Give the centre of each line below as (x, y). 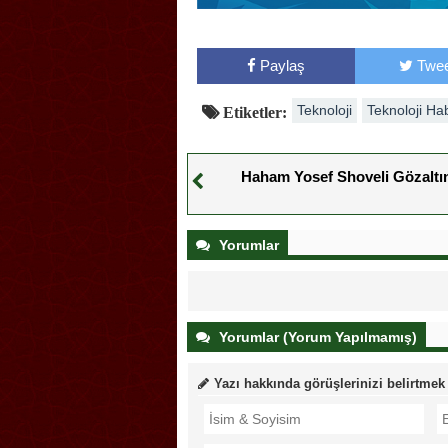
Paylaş (282, 66)
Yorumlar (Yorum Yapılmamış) (316, 337)
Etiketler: (253, 112)
